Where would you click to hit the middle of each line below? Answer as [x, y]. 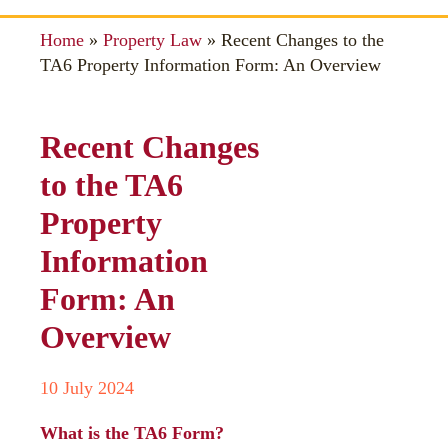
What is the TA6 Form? [132, 433]
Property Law [152, 40]
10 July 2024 [87, 388]
